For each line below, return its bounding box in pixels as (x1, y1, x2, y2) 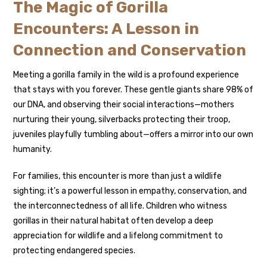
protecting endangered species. (13, 246, 136, 256)
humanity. (13, 144, 52, 155)
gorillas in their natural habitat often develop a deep (13, 216, 214, 226)
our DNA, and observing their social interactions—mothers (13, 100, 235, 110)
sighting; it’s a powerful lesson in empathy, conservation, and (13, 186, 247, 197)
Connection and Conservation (13, 41, 247, 60)
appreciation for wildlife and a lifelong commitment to (13, 231, 223, 241)
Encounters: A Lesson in (13, 20, 200, 39)
